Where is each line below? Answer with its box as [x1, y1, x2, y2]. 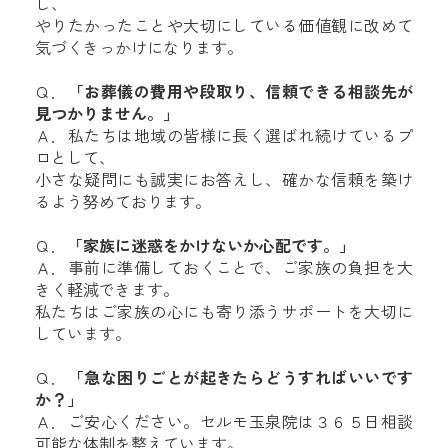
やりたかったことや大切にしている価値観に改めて [35, 13, 413, 38]
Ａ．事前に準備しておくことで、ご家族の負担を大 [35, 255, 413, 280]
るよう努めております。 [35, 189, 211, 214]
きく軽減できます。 [35, 277, 179, 302]
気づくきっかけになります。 [35, 35, 243, 60]
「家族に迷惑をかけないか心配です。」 [67, 233, 355, 258]
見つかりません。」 [35, 101, 179, 126]
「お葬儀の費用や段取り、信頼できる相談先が [67, 79, 414, 104]
